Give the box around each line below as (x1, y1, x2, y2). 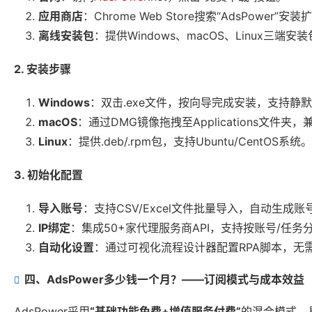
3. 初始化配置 (14, 168, 83, 182)
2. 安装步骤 (14, 62, 71, 77)
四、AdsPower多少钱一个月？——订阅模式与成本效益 (24, 272, 304, 287)
